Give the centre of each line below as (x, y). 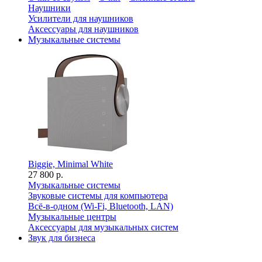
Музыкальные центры (72, 217)
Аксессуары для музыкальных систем (103, 227)
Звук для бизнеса (62, 238)
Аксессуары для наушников (83, 29)
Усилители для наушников (81, 18)
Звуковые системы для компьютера (98, 196)
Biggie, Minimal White (70, 164)
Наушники (49, 8)
